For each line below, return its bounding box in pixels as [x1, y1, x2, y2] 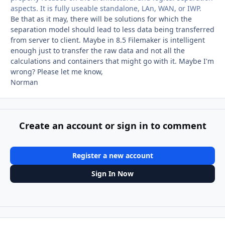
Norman [11, 77, 38, 87]
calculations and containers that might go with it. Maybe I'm [11, 56, 214, 66]
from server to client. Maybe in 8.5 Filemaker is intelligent [11, 35, 205, 45]
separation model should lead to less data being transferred [11, 24, 214, 34]
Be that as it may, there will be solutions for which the [11, 14, 192, 24]
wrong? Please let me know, [11, 66, 103, 76]
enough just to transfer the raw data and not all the [11, 45, 185, 55]
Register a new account [72, 151, 153, 161]
